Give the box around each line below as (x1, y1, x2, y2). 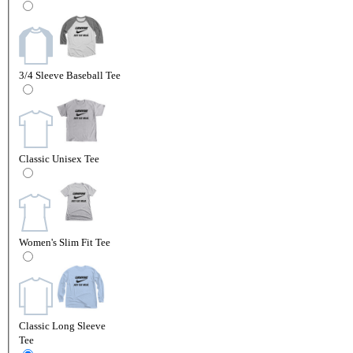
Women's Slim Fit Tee (19, 236, 110, 248)
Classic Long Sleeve (19, 319, 106, 332)
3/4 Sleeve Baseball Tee (19, 69, 121, 81)
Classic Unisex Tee (19, 152, 99, 165)
